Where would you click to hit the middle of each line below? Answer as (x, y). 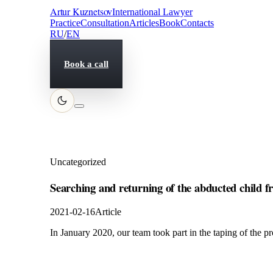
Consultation (105, 23)
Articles (144, 23)
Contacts (197, 23)
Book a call (86, 64)
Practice (65, 23)
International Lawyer (153, 12)
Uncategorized (78, 162)
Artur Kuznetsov (81, 11)
